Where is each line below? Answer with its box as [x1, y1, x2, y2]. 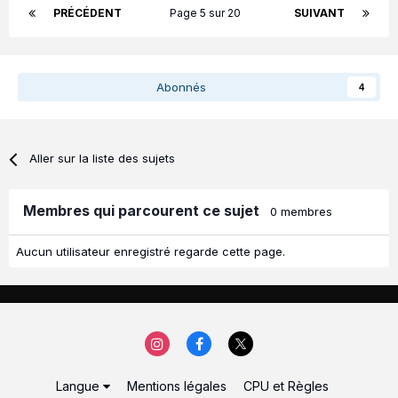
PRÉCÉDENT [53, 6, 122, 20]
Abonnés [156, 80, 206, 95]
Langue [56, 378, 103, 394]
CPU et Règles [243, 378, 329, 394]
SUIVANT [294, 6, 345, 20]
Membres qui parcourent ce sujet [23, 202, 270, 220]
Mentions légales [127, 378, 227, 394]
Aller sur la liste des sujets [29, 151, 176, 166]
